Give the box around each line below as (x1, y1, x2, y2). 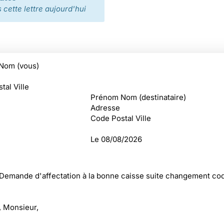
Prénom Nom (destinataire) (90, 92, 186, 102)
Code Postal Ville (90, 113, 151, 123)
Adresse (90, 103, 120, 112)
